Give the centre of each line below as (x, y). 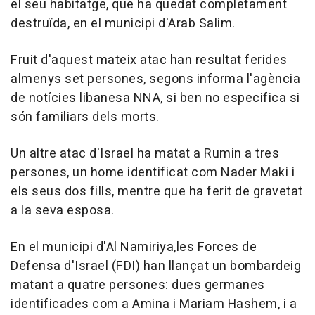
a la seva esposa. (63, 211)
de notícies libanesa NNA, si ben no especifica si (155, 98)
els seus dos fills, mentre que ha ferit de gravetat (157, 192)
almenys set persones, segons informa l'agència (155, 79)
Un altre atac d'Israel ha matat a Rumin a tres (145, 154)
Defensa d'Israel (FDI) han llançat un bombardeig (156, 266)
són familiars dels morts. (85, 117)
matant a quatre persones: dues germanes (138, 285)
